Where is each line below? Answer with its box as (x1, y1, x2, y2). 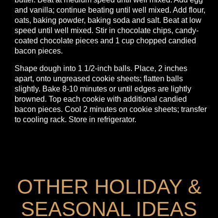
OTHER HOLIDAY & (17, 175, 201, 198)
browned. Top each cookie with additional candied (15, 94, 187, 103)
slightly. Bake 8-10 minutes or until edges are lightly (15, 84, 191, 93)
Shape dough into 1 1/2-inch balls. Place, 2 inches (15, 64, 187, 73)
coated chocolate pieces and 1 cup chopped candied (15, 36, 196, 45)
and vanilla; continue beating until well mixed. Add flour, (15, 5, 205, 14)
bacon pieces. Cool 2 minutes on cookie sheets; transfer (15, 105, 207, 113)
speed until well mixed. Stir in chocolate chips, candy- (15, 26, 199, 35)
